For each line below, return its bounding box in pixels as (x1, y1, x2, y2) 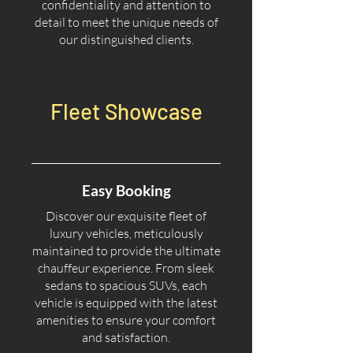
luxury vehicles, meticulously (49, 225, 203, 241)
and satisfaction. (82, 329, 170, 345)
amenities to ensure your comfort (36, 312, 216, 328)
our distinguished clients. (58, 32, 194, 47)
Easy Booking (81, 181, 171, 199)
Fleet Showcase (50, 98, 203, 124)
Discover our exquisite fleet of (46, 208, 206, 224)
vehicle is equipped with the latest (35, 295, 217, 310)
